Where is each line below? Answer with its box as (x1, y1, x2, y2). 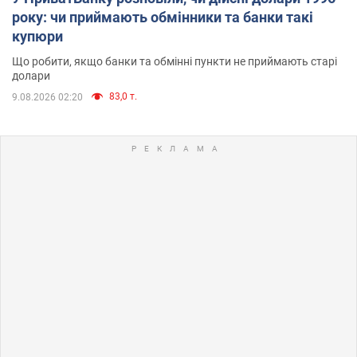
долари (12, 69, 50, 82)
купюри (12, 27, 63, 45)
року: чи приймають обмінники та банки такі (12, 8, 313, 25)
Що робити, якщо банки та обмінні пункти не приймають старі (12, 54, 337, 68)
